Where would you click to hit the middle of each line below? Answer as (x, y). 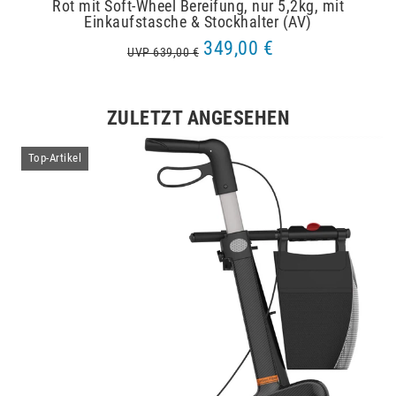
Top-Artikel (55, 158)
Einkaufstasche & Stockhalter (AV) (198, 22)
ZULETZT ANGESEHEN (198, 118)
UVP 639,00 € (163, 53)
